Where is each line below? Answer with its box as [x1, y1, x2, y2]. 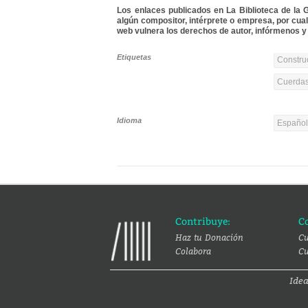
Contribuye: [175, 216, 230, 228]
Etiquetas [117, 53, 152, 61]
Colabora [175, 245, 211, 256]
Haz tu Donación [175, 232, 243, 243]
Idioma [117, 116, 142, 124]
